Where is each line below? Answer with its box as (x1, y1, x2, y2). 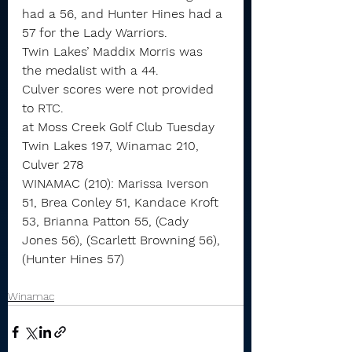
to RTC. (22, 101, 64, 115)
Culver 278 (22, 157, 83, 172)
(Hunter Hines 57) (22, 251, 124, 266)
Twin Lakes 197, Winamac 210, (22, 138, 203, 153)
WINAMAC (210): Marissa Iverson (22, 176, 213, 191)
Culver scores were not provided (22, 82, 218, 97)
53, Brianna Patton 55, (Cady (22, 214, 192, 229)
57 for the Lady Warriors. (22, 25, 167, 40)
